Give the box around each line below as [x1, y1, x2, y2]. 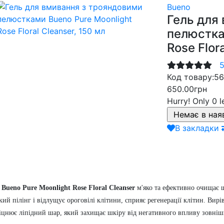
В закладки [175, 122, 219, 133]
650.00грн [167, 83, 207, 94]
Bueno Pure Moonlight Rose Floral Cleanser [1, 183, 135, 191]
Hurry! [167, 95, 192, 106]
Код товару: [167, 71, 214, 82]
